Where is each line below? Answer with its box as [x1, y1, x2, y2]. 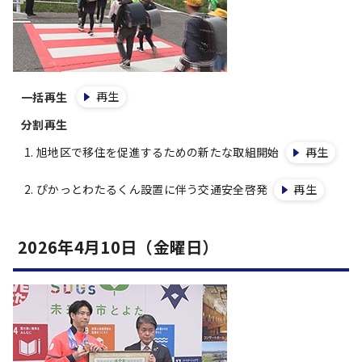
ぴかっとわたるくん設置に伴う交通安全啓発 [36, 181, 268, 197]
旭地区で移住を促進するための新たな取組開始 [36, 144, 280, 160]
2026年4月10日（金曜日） [18, 235, 219, 259]
